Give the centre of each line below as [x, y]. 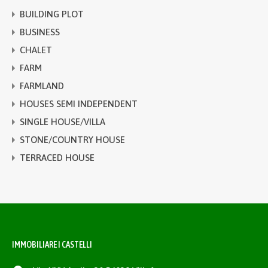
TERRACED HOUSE [57, 158]
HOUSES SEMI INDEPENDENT [79, 104]
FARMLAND [42, 86]
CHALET [36, 50]
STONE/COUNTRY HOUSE [72, 140]
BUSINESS [40, 32]
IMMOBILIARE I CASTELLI [52, 244]
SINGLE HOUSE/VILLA [63, 122]
